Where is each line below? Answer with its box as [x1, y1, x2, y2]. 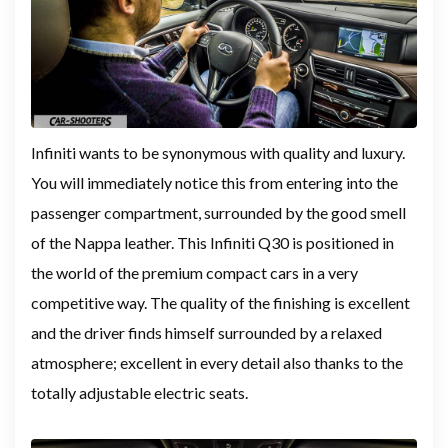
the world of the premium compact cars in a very [31, 263, 358, 283]
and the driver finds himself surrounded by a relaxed [31, 323, 382, 343]
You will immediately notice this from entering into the [31, 173, 398, 193]
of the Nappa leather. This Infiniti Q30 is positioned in [31, 233, 394, 253]
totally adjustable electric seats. [31, 383, 248, 403]
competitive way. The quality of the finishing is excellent [31, 293, 410, 313]
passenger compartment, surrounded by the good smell [31, 203, 406, 223]
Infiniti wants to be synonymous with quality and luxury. [31, 143, 405, 163]
